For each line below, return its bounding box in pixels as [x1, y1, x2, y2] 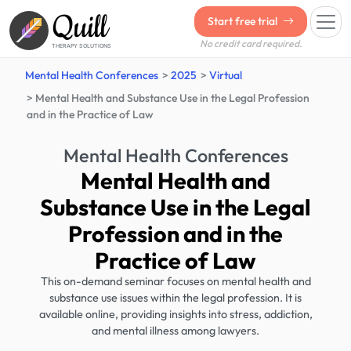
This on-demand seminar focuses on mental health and [40, 274, 311, 288]
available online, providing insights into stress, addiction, [38, 307, 313, 321]
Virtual [208, 68, 242, 82]
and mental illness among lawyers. [92, 324, 259, 338]
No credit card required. [199, 38, 302, 49]
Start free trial [208, 14, 280, 28]
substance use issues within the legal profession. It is [49, 291, 302, 305]
